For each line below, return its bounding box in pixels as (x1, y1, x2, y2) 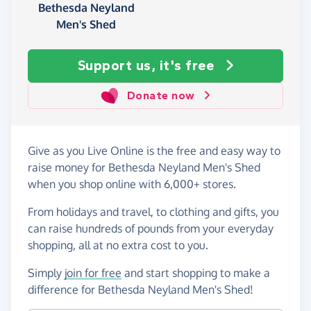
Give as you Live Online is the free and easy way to (28, 144, 280, 158)
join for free (65, 266, 121, 280)
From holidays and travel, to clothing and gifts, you (28, 205, 279, 219)
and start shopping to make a (121, 266, 270, 280)
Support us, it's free (77, 58, 214, 74)
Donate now (126, 89, 195, 103)
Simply (28, 266, 65, 280)
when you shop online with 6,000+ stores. (28, 177, 236, 192)
